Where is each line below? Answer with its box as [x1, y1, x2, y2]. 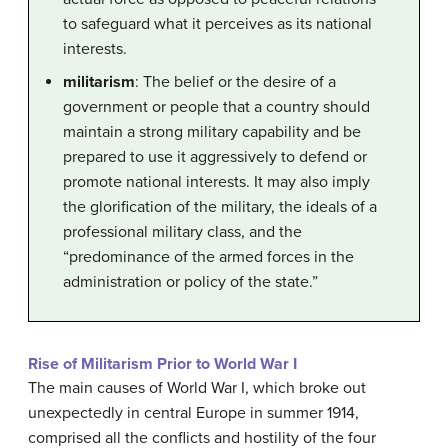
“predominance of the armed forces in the [63, 247, 354, 268]
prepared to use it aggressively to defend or [63, 147, 367, 168]
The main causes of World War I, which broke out [28, 378, 366, 399]
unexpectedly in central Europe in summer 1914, [28, 403, 359, 424]
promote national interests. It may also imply [63, 172, 370, 193]
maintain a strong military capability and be [63, 122, 361, 143]
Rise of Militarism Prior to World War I [28, 354, 297, 375]
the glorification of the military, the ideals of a [63, 197, 377, 218]
